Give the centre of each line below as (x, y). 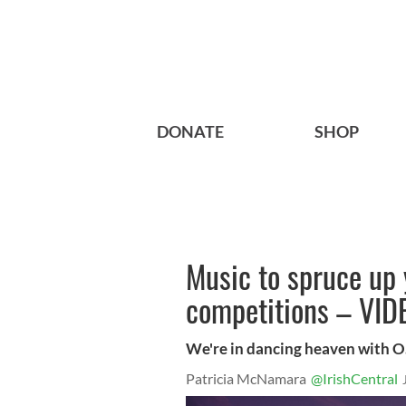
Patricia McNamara (246, 379)
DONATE (190, 132)
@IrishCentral (354, 379)
